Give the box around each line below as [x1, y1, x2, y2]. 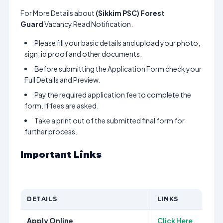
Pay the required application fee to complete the [34, 90, 191, 99]
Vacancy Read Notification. [43, 19, 133, 28]
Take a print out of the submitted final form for [34, 116, 185, 125]
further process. [24, 127, 77, 136]
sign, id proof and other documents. [24, 49, 142, 58]
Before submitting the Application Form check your [34, 64, 202, 73]
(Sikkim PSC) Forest [96, 8, 165, 17]
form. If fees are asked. [24, 101, 99, 110]
